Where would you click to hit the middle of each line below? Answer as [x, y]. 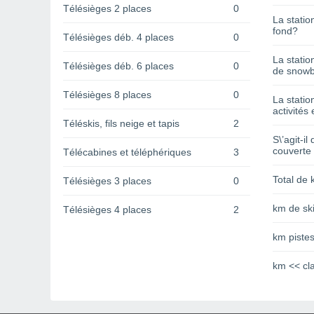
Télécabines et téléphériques [127, 152]
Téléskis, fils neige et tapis [121, 124]
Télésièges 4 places [107, 210]
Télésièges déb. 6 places [118, 66]
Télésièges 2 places [107, 9]
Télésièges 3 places [107, 181]
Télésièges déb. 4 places [118, 37]
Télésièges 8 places [107, 95]
